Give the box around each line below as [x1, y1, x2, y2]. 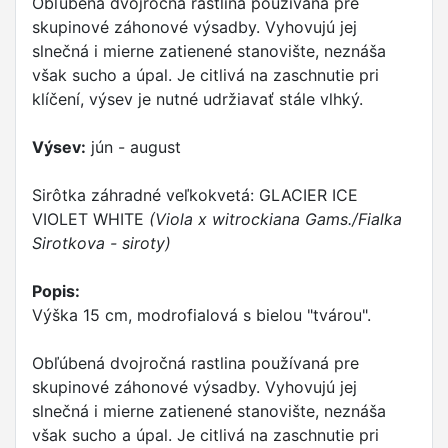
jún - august [86, 137, 181, 157]
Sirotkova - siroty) [32, 233, 171, 253]
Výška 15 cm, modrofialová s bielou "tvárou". [32, 305, 371, 325]
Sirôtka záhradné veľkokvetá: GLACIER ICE [32, 185, 358, 205]
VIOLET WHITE [32, 209, 149, 229]
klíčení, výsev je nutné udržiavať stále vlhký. [32, 89, 363, 109]
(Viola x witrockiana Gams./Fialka [149, 209, 402, 229]
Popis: [32, 281, 80, 301]
